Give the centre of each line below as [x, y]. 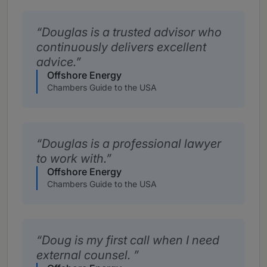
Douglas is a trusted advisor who [132, 32]
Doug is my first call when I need [131, 240]
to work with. [71, 159]
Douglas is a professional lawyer [131, 144]
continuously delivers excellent [121, 47]
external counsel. [85, 255]
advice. [56, 62]
